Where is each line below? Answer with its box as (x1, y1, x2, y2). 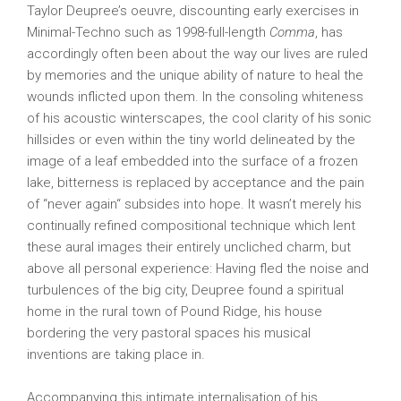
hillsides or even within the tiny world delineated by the (27, 132, 355, 148)
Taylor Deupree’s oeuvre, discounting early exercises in (27, 3, 359, 19)
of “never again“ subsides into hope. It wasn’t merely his (27, 196, 362, 212)
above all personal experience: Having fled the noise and (27, 260, 369, 277)
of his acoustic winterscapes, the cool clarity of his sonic (27, 110, 371, 126)
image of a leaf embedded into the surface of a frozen (27, 153, 358, 169)
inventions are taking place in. (27, 346, 205, 363)
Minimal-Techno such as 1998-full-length (27, 24, 269, 40)
